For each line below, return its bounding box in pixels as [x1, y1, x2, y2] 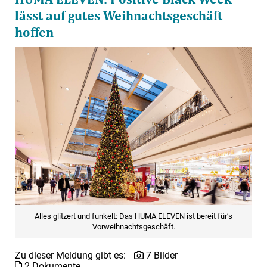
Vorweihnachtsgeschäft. [92, 222, 175, 232]
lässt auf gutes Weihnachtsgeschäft [15, 8, 222, 23]
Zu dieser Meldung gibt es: [15, 250, 128, 262]
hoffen [15, 25, 54, 40]
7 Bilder [144, 250, 178, 262]
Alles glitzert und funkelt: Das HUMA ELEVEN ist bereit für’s [35, 212, 232, 221]
